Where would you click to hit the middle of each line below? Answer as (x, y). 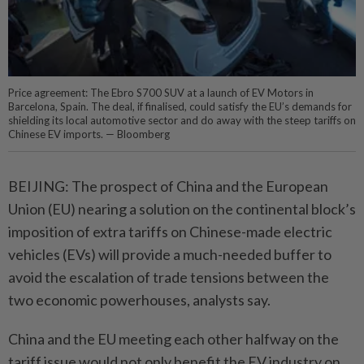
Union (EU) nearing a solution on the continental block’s (182, 209)
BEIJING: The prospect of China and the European (168, 186)
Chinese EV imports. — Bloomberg (89, 134)
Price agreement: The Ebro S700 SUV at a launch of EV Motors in (161, 93)
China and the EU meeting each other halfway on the (173, 339)
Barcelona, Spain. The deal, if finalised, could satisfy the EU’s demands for (180, 107)
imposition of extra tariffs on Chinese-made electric (170, 232)
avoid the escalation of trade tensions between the (169, 277)
